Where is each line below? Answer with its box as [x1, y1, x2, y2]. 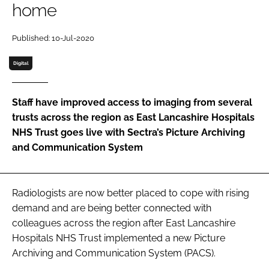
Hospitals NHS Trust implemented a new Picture [12, 232, 225, 244]
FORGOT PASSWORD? [17, 151, 100, 160]
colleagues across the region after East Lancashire [12, 217, 235, 229]
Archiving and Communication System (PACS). [12, 247, 216, 259]
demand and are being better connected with [12, 202, 211, 214]
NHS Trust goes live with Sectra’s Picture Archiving [12, 126, 245, 138]
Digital [13, 59, 29, 66]
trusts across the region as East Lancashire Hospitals [12, 111, 255, 123]
